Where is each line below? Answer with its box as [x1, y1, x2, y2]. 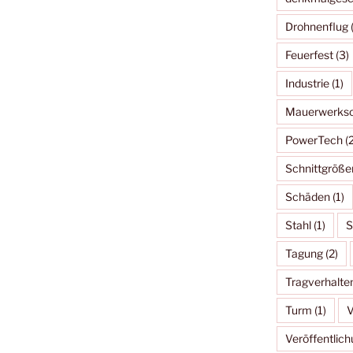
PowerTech [284, 133, 343, 147]
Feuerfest [284, 48, 333, 62]
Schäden [284, 190, 330, 204]
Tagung [284, 247, 323, 261]
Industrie [284, 76, 329, 91]
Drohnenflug [284, 20, 348, 34]
